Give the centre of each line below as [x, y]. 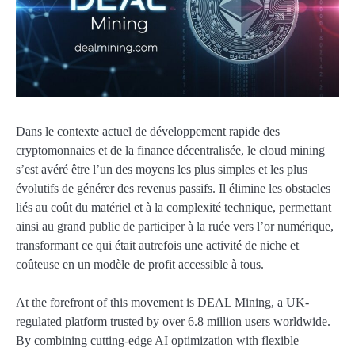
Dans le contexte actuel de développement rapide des [148, 132]
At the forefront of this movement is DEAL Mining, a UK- [162, 303]
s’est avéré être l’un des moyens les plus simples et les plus [162, 170]
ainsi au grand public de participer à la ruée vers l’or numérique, [175, 227]
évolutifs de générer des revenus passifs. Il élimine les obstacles [173, 189]
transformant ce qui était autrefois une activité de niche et [157, 246]
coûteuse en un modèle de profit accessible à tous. [140, 265]
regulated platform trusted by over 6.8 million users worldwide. [173, 322]
